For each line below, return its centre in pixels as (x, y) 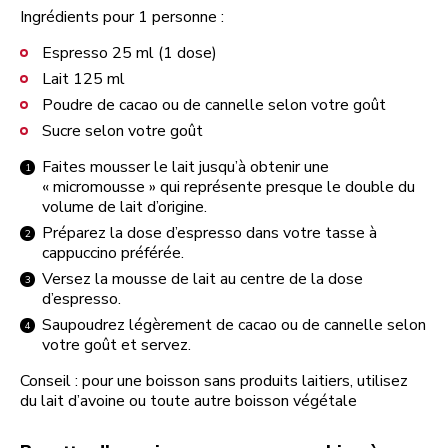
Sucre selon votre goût (122, 131)
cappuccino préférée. (113, 253)
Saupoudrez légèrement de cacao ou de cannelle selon (234, 325)
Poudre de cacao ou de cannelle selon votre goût (214, 105)
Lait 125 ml (83, 79)
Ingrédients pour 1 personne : (122, 17)
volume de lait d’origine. (124, 207)
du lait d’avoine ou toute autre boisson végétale (188, 401)
